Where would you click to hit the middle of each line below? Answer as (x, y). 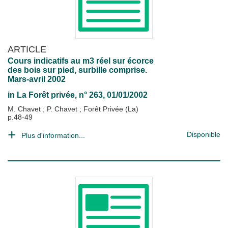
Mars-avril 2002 (37, 79)
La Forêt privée (46, 95)
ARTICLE (27, 49)
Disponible (204, 134)
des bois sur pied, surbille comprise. (77, 70)
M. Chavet (25, 109)
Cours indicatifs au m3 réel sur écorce (81, 61)
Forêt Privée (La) (111, 109)
